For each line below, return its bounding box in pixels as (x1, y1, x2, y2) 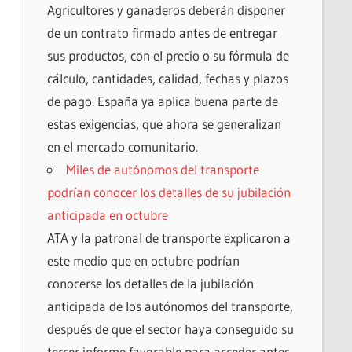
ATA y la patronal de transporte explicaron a (46, 229, 291, 246)
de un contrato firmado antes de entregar (46, 24, 277, 41)
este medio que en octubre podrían (46, 251, 240, 269)
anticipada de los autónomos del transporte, (46, 297, 293, 314)
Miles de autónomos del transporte (65, 160, 259, 178)
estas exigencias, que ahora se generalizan (46, 115, 281, 132)
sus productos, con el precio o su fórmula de (46, 46, 289, 64)
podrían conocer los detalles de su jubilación (46, 183, 291, 200)
